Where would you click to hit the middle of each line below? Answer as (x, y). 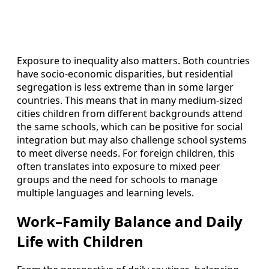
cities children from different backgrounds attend (130, 114)
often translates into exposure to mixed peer (119, 167)
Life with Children (80, 241)
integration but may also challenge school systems (132, 140)
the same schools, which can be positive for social (130, 127)
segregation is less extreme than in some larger (125, 87)
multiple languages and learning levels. (105, 193)
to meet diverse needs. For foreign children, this (126, 153)
